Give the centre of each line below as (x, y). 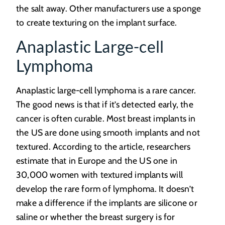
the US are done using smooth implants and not (108, 132)
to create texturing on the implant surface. (97, 22)
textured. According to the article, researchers (103, 146)
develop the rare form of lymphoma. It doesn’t (105, 188)
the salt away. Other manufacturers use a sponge (109, 8)
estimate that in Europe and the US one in (97, 160)
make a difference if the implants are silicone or (107, 202)
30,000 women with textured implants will (100, 174)
